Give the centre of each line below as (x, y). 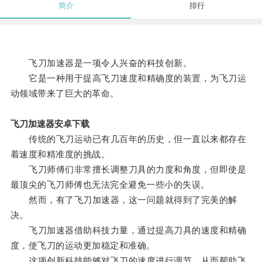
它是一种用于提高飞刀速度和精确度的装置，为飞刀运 (128, 78)
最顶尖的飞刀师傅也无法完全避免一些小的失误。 (110, 185)
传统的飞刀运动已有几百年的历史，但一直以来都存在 (128, 139)
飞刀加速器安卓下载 (50, 124)
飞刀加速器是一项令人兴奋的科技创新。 (101, 63)
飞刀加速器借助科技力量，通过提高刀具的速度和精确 (128, 230)
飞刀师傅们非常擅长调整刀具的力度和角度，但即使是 (128, 170)
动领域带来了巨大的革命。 (65, 94)
